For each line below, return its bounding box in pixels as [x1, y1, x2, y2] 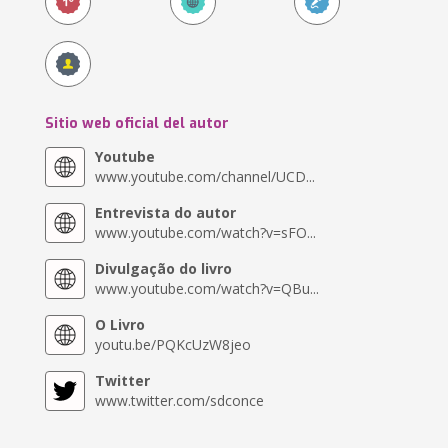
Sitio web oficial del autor [45, 114, 230, 133]
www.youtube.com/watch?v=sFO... [95, 223, 317, 242]
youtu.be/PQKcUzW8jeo [95, 335, 252, 354]
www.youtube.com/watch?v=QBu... [95, 279, 320, 298]
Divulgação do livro [95, 259, 233, 278]
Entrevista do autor [95, 203, 237, 222]
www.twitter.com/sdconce [95, 391, 265, 410]
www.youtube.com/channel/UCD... [95, 167, 316, 186]
